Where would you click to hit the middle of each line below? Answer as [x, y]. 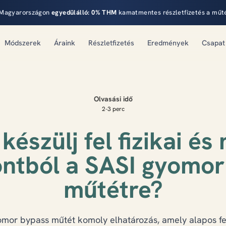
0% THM [104, 12]
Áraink [64, 43]
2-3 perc [113, 109]
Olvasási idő [113, 99]
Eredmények [168, 43]
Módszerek [22, 43]
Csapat [213, 43]
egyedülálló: [71, 12]
